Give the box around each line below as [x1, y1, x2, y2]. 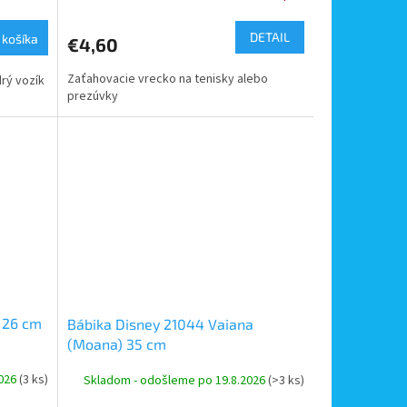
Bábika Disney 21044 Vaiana [66, 314, 253, 333]
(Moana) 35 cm [66, 334, 166, 352]
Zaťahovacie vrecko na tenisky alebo [66, 70, 268, 89]
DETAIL [249, 29, 290, 45]
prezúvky [66, 87, 118, 106]
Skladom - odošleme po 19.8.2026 [83, 372, 268, 391]
